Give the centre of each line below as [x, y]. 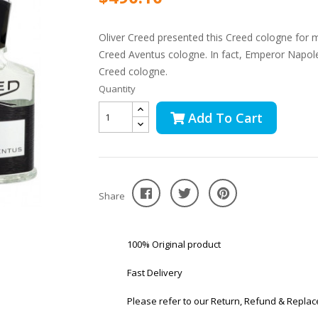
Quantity [117, 89]
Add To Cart [225, 118]
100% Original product [174, 244]
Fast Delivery [155, 273]
